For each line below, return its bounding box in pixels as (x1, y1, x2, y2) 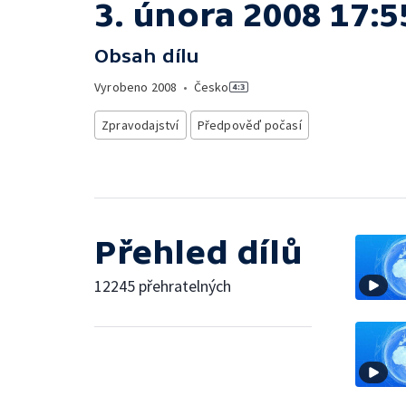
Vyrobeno (94, 79, 151, 95)
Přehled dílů (94, 233, 303, 271)
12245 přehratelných (94, 275, 231, 296)
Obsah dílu (94, 45, 199, 66)
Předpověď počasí (197, 117, 302, 133)
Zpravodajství (101, 117, 179, 133)
